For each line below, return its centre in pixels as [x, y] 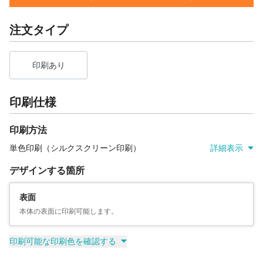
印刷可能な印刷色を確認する [63, 241]
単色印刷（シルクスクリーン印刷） [75, 148]
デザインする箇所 [47, 170]
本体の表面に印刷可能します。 [69, 211]
